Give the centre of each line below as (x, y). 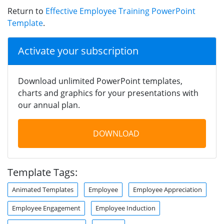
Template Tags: (42, 172)
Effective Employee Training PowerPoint (120, 11)
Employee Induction (125, 208)
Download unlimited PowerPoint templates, (100, 81)
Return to (26, 11)
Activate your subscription (78, 50)
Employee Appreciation (167, 189)
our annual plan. (49, 105)
